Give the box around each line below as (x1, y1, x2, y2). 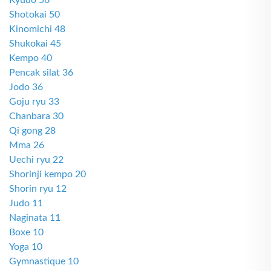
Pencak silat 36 (9, 68, 73, 77)
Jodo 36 (9, 82, 43, 92)
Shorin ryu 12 (9, 184, 67, 194)
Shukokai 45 (9, 39, 61, 48)
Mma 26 (9, 140, 44, 150)
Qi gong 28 (9, 126, 56, 135)
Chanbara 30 (9, 111, 64, 121)
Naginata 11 (9, 213, 60, 223)
